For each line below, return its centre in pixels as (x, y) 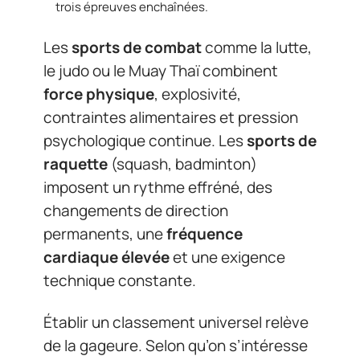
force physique (99, 94)
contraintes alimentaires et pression (171, 117)
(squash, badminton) (182, 164)
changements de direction (136, 211)
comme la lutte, (257, 47)
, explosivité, (198, 94)
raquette (76, 164)
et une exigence (227, 257)
